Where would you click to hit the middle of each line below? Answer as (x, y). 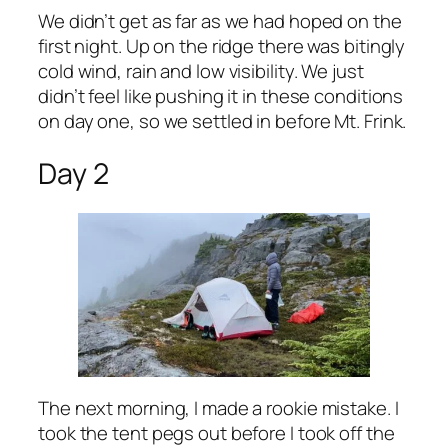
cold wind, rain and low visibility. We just (201, 71)
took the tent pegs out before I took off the (216, 432)
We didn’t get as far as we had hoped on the (220, 21)
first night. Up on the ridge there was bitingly (222, 46)
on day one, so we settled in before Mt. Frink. (222, 121)
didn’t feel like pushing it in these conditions (221, 96)
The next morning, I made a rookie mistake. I (218, 407)
